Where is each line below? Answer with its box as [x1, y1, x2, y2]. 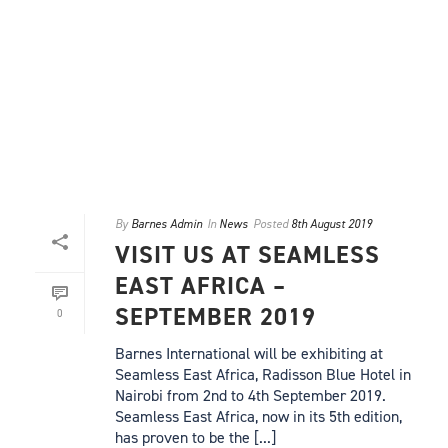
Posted [253, 215, 288, 232]
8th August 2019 [291, 215, 372, 232]
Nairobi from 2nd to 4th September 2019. [115, 384, 386, 406]
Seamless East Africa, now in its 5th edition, [115, 405, 402, 427]
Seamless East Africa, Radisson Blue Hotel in [115, 363, 411, 385]
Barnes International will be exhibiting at [115, 342, 383, 364]
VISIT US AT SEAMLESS [115, 238, 380, 271]
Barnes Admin [131, 215, 202, 232]
